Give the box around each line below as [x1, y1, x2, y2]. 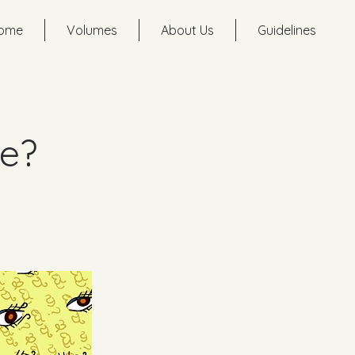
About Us [161, 22, 214, 38]
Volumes [67, 22, 117, 38]
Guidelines [258, 22, 316, 38]
